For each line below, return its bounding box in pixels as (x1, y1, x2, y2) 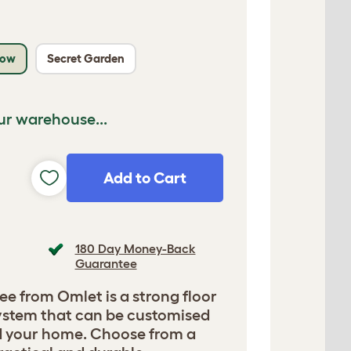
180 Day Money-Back (74, 241, 196, 255)
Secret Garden (47, 52, 125, 65)
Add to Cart (103, 169, 186, 186)
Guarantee (74, 256, 137, 270)
